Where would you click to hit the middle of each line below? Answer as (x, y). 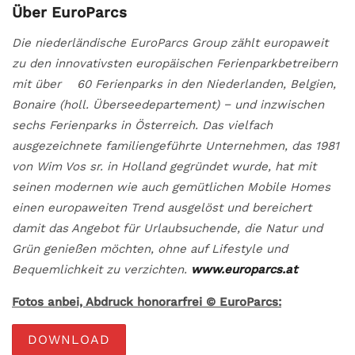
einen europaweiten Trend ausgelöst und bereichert (162, 207)
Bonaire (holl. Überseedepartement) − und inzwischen (168, 104)
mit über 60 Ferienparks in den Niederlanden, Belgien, (174, 84)
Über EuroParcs (69, 13)
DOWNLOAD (69, 339)
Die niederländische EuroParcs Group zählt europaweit (170, 42)
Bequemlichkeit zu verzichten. (101, 269)
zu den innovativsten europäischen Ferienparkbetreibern (175, 63)
